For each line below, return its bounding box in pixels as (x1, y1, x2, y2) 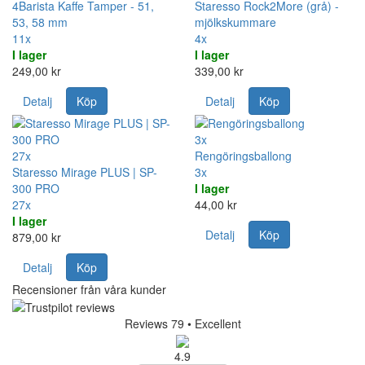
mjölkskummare (195, 13, 276, 30)
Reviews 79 (124, 314, 184, 332)
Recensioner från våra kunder (12, 280, 166, 297)
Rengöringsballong (195, 147, 292, 164)
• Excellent (187, 314, 241, 332)
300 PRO (12, 179, 59, 196)
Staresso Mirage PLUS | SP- (12, 163, 157, 180)
